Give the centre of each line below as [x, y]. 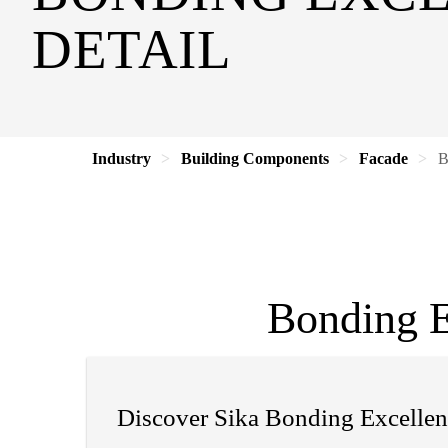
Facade [383, 158]
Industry [121, 158]
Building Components [255, 158]
